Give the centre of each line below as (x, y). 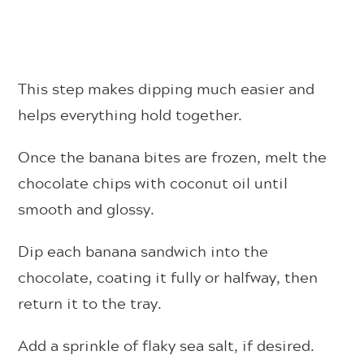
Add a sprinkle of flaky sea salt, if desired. (167, 345)
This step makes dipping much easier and (167, 88)
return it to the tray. (90, 303)
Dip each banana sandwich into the (143, 251)
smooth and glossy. (87, 208)
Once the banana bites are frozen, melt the (173, 156)
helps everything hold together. (130, 114)
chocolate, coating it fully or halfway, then (168, 277)
